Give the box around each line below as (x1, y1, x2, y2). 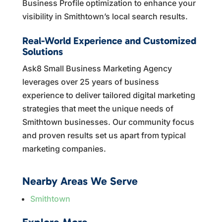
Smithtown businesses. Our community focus (22, 116, 194, 127)
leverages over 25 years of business (22, 76, 159, 87)
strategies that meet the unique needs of (22, 103, 173, 113)
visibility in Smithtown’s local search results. (22, 11, 188, 21)
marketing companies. (22, 143, 106, 154)
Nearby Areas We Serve (22, 174, 138, 188)
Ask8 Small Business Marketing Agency (22, 63, 172, 73)
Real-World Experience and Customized (22, 34, 196, 47)
